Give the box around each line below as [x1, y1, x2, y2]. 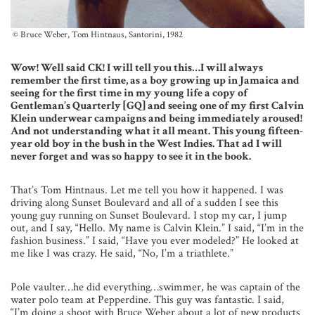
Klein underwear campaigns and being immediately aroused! [11, 111, 302, 127]
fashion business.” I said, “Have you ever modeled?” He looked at [11, 233, 299, 249]
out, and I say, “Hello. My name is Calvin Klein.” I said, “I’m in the [11, 221, 304, 236]
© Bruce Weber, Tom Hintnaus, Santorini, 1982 [11, 28, 183, 41]
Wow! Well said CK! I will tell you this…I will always [11, 60, 263, 76]
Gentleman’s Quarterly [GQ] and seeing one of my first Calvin [11, 98, 304, 114]
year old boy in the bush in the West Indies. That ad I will [11, 136, 282, 152]
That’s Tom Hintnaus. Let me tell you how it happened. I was [11, 183, 283, 198]
